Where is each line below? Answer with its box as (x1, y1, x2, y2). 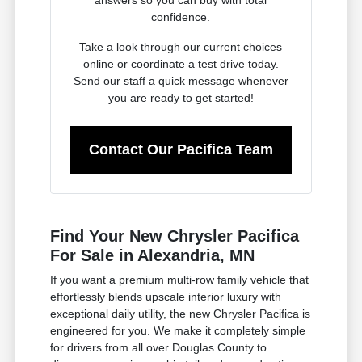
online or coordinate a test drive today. (82, 57, 279, 70)
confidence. (151, 10, 211, 23)
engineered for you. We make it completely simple (50, 323, 306, 337)
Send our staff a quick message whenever (73, 74, 288, 87)
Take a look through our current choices (79, 40, 283, 53)
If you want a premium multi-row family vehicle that (50, 272, 309, 286)
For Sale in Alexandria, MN (50, 246, 255, 264)
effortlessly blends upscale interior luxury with (50, 289, 282, 303)
